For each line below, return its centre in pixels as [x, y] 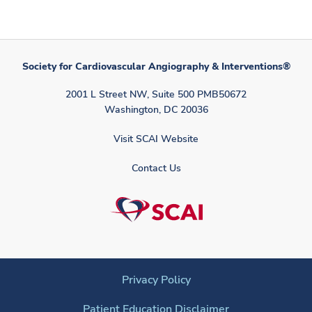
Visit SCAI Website [156, 139]
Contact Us [156, 168]
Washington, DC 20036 [156, 110]
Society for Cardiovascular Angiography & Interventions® [156, 67]
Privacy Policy [156, 280]
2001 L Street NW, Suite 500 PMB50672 [156, 94]
